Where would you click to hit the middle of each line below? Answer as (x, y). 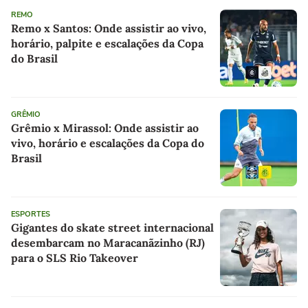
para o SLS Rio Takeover (75, 258)
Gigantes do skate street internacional (112, 228)
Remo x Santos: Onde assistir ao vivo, (109, 29)
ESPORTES (31, 214)
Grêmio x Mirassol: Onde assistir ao (105, 128)
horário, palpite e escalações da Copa (107, 44)
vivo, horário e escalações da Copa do (108, 143)
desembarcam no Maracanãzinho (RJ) (108, 243)
